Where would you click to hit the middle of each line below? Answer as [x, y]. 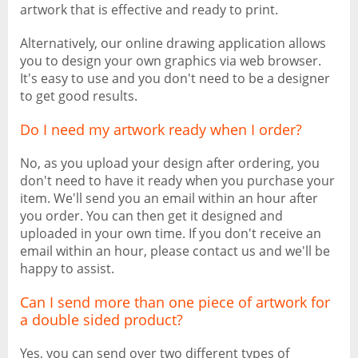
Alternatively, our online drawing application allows [173, 43]
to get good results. [79, 96]
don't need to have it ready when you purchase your [177, 181]
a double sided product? [101, 320]
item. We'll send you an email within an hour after [169, 198]
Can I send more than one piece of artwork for [175, 302]
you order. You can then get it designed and [151, 216]
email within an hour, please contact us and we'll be [175, 251]
